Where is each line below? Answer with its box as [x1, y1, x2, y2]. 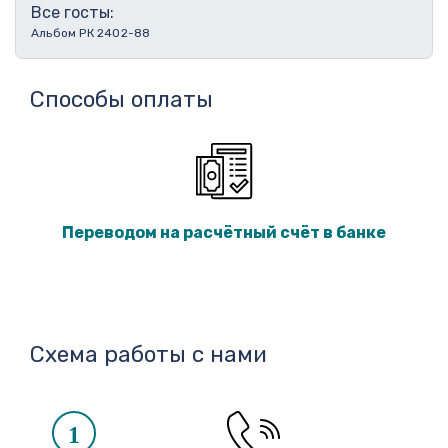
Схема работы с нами [30, 341, 267, 369]
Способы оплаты [30, 86, 213, 113]
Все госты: [31, 3, 114, 22]
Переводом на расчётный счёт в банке [62, 223, 386, 243]
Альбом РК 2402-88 [31, 26, 151, 40]
